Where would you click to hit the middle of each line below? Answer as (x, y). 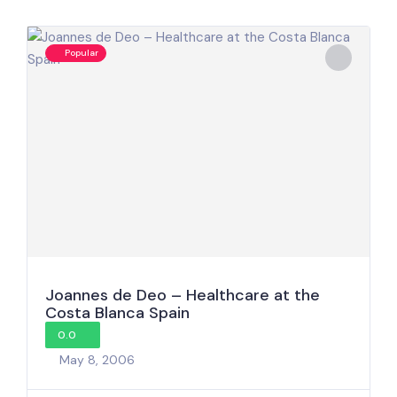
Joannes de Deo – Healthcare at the (183, 295)
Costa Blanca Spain (117, 313)
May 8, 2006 (97, 360)
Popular (82, 53)
